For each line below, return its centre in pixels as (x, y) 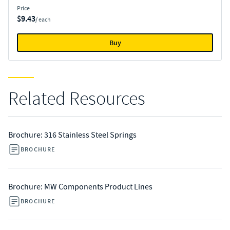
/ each (43, 20)
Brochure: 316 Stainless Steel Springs (72, 135)
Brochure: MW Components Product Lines (80, 187)
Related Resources (77, 99)
